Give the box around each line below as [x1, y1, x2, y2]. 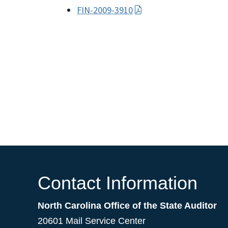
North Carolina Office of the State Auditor [38, 201, 217, 211]
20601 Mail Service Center [38, 216, 146, 226]
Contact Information [38, 173, 197, 194]
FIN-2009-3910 [77, 4, 133, 17]
